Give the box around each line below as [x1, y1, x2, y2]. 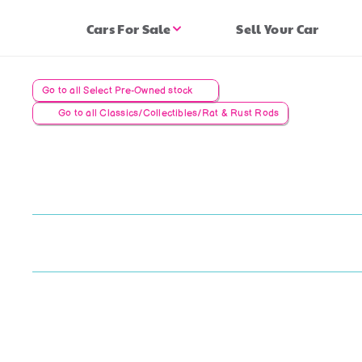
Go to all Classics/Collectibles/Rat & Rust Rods [58, 107, 280, 120]
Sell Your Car [236, 19, 319, 38]
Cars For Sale [86, 19, 171, 38]
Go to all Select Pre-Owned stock [42, 84, 193, 97]
